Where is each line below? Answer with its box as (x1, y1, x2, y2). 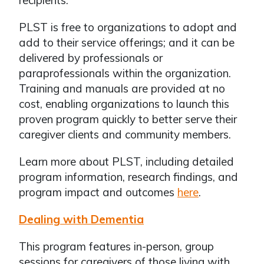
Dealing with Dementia (19, 212, 144, 226)
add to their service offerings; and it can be (19, 35, 235, 49)
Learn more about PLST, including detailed (19, 154, 234, 169)
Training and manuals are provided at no (19, 81, 225, 95)
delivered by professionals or (19, 51, 163, 65)
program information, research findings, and (19, 170, 238, 184)
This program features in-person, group (19, 239, 214, 253)
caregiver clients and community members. (19, 127, 234, 141)
